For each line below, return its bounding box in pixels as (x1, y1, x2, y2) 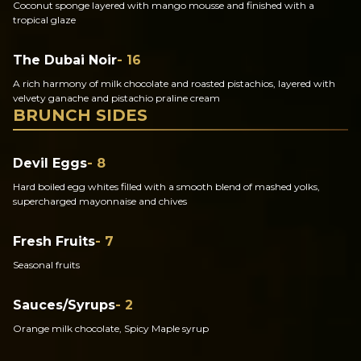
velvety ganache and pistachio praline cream (13, 92, 220, 104)
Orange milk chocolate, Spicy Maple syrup (13, 322, 209, 334)
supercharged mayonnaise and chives (13, 195, 187, 207)
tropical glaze (13, 14, 76, 26)
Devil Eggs (13, 156, 87, 171)
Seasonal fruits (13, 259, 80, 271)
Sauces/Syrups (13, 297, 115, 313)
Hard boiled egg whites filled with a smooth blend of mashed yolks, (13, 180, 320, 193)
